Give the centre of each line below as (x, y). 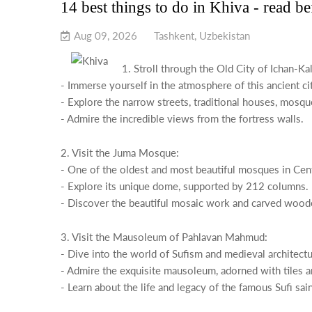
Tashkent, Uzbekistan (202, 36)
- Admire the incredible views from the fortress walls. (182, 118)
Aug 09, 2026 (106, 36)
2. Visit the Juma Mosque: (120, 153)
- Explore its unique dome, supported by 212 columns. (185, 186)
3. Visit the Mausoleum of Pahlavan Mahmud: (164, 237)
